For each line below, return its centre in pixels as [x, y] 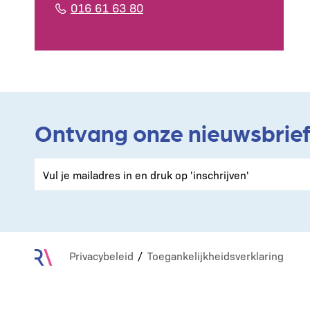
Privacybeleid [101, 256]
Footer [61, 262]
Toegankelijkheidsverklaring [216, 256]
